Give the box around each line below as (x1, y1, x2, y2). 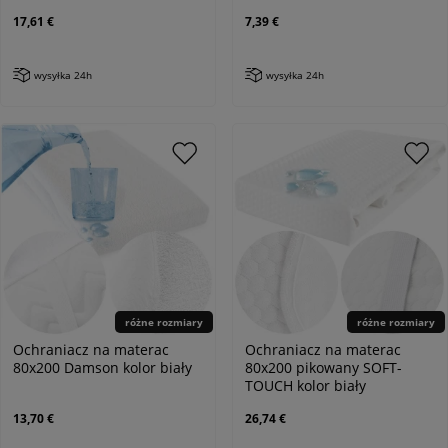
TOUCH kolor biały (245, 375, 366, 395)
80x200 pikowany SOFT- (245, 357, 402, 377)
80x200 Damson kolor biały (13, 357, 192, 377)
